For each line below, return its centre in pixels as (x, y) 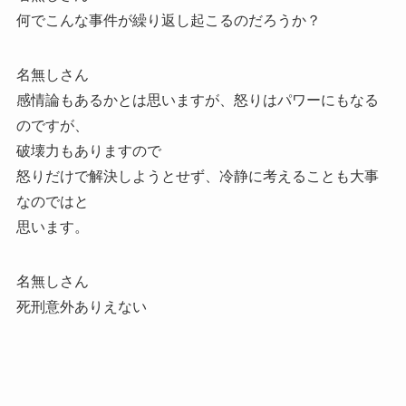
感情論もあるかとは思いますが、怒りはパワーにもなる (197, 101)
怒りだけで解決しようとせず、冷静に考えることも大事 (197, 177)
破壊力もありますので (88, 151)
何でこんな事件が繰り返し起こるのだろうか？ (168, 21)
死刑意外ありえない (81, 307)
